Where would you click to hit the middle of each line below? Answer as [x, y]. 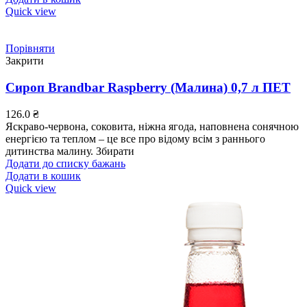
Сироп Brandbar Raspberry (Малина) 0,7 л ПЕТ [148, 88]
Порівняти [30, 49]
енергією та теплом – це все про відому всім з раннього [135, 138]
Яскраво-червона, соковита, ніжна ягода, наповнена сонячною [152, 126]
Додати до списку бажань [65, 163]
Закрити [25, 61]
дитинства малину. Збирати [70, 151]
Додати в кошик [43, 175]
